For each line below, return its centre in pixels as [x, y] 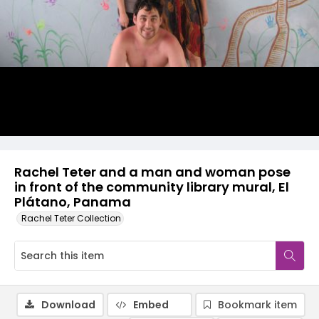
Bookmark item [257, 305]
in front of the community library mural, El [152, 187]
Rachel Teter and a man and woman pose [152, 172]
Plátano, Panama [73, 202]
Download [68, 305]
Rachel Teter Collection [71, 218]
